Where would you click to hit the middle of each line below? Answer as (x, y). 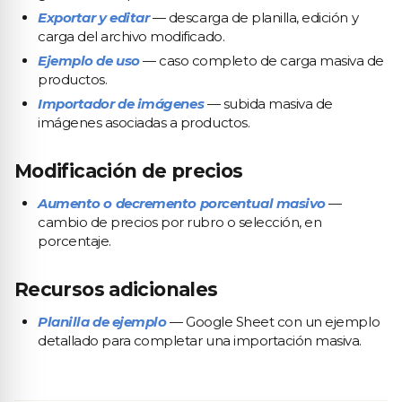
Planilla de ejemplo (102, 322)
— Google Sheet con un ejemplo (273, 322)
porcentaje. (74, 241)
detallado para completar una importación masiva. (200, 341)
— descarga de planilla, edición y (254, 17)
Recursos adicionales (116, 289)
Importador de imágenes (121, 104)
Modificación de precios (129, 171)
